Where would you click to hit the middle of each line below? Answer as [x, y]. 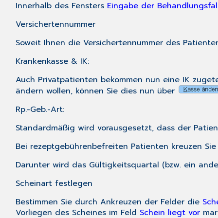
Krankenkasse [42, 62]
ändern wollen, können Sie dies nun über [97, 91]
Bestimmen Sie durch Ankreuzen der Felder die [109, 202]
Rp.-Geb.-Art [39, 110]
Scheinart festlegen [54, 184]
